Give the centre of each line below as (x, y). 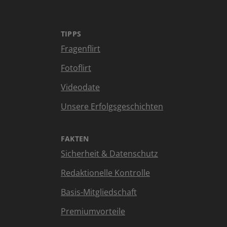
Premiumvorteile (93, 211)
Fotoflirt (76, 68)
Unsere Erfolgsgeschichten (112, 106)
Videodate (80, 87)
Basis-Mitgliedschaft (99, 192)
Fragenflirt (81, 49)
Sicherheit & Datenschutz (109, 154)
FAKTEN (75, 139)
